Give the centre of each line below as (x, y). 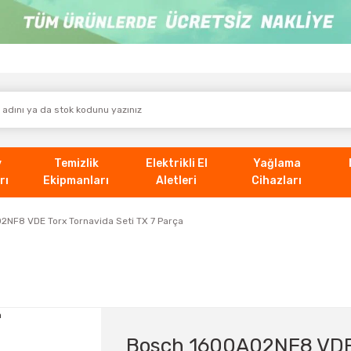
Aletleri (176, 180)
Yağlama (277, 163)
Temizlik (76, 163)
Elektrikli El (176, 163)
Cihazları (277, 180)
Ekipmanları (76, 180)
